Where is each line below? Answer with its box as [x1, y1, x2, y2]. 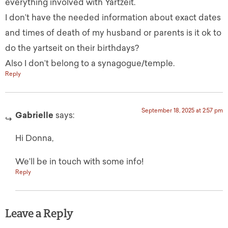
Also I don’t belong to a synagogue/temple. [5, 59, 175, 69]
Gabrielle [15, 110, 53, 121]
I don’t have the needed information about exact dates [5, 13, 221, 23]
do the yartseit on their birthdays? [5, 43, 139, 53]
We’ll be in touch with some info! [15, 156, 144, 166]
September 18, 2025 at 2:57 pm [141, 107, 223, 115]
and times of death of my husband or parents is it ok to [5, 28, 221, 38]
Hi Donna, [15, 133, 53, 143]
